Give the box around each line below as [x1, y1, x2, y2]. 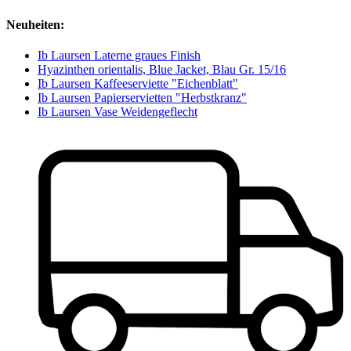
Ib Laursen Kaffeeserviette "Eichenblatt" [38, 76, 238, 90]
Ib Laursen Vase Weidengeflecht [38, 104, 197, 118]
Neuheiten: [6, 17, 64, 31]
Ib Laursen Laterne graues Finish [38, 48, 201, 62]
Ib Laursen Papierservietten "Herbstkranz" [38, 90, 247, 104]
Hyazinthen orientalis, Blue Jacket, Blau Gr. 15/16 [38, 62, 286, 76]
